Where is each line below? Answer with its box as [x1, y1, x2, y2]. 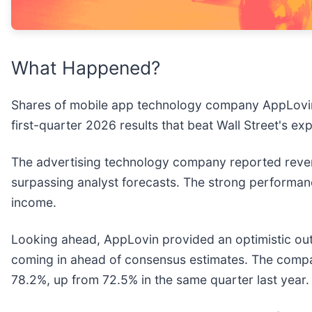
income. [11, 195, 60, 210]
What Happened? [11, 56, 160, 79]
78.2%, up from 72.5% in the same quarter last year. [11, 272, 309, 288]
